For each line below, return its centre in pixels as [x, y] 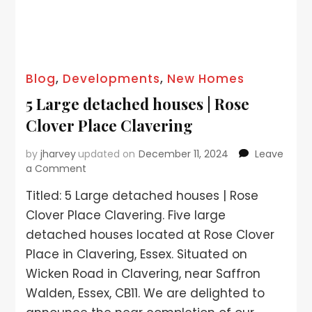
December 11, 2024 [184, 154]
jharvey [58, 154]
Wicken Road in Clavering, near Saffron [143, 273]
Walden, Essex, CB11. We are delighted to [146, 293]
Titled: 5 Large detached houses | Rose [142, 195]
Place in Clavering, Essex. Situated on [137, 254]
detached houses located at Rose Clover [150, 234]
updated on [107, 154]
